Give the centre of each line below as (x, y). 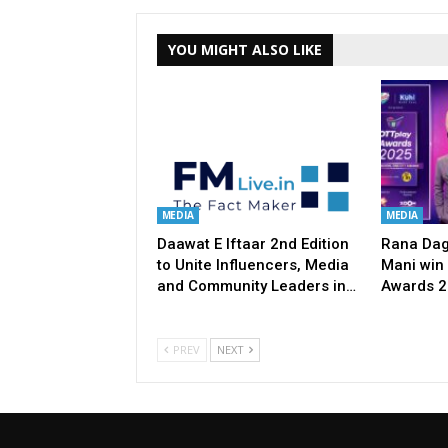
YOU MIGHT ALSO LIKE (244, 50)
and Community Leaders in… (256, 285)
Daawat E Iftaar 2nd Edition (252, 243)
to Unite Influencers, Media (252, 264)
